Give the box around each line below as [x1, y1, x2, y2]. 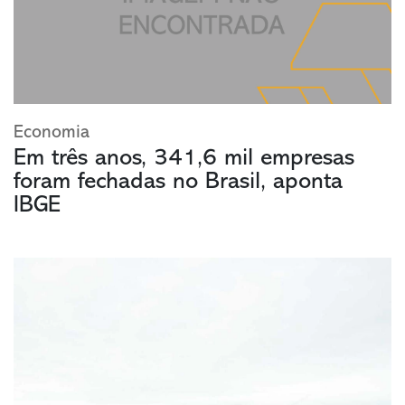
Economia [14, 124, 89, 143]
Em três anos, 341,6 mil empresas [14, 146, 354, 172]
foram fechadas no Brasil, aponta [14, 170, 343, 195]
